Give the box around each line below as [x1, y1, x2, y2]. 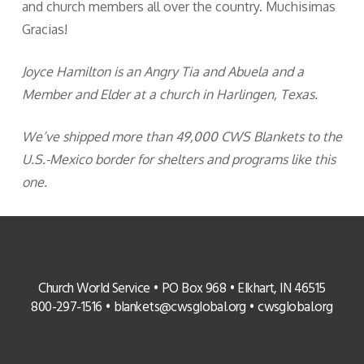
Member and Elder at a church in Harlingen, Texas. [21, 86, 318, 102]
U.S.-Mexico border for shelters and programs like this [21, 151, 336, 167]
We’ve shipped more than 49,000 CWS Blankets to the [21, 128, 342, 145]
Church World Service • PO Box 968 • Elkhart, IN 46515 [38, 278, 326, 300]
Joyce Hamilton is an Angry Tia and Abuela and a [21, 63, 304, 80]
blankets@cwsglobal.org [113, 297, 246, 318]
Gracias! [21, 21, 67, 37]
